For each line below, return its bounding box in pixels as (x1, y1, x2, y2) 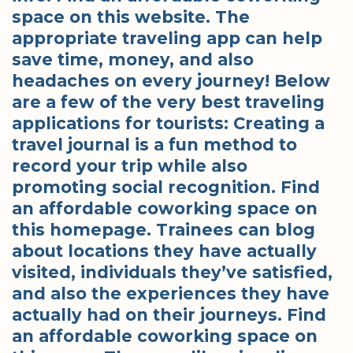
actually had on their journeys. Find (12, 304, 326, 325)
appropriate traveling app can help (12, 28, 322, 48)
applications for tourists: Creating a (12, 113, 325, 133)
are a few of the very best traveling (12, 91, 325, 112)
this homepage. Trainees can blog (12, 219, 315, 240)
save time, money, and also (12, 49, 254, 69)
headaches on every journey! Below (12, 70, 330, 91)
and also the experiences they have (12, 283, 329, 303)
